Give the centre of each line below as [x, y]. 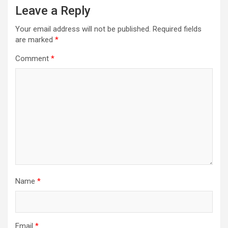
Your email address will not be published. [83, 29]
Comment [33, 58]
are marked [35, 39]
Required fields [177, 29]
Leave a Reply [53, 10]
